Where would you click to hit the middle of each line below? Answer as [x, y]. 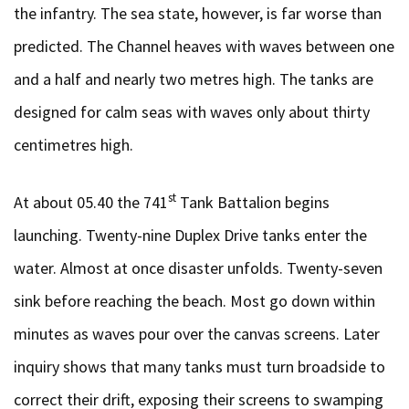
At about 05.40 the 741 [91, 202]
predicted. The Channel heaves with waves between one [204, 46]
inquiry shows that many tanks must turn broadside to [199, 367]
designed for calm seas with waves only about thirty [192, 112]
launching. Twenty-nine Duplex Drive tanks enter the [190, 235]
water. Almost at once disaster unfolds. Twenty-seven [198, 268]
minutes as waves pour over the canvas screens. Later [197, 334]
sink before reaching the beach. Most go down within [194, 301]
